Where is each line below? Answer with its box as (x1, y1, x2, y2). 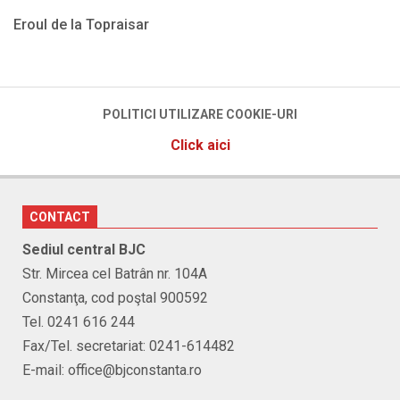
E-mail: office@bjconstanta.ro (22, 361, 202, 379)
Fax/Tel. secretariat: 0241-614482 (22, 337, 235, 354)
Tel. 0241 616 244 (22, 312, 135, 330)
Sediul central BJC (22, 240, 146, 258)
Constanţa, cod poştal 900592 (22, 288, 208, 306)
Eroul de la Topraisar (13, 15, 149, 33)
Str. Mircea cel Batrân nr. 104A (22, 264, 207, 282)
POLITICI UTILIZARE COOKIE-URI (103, 106, 297, 121)
